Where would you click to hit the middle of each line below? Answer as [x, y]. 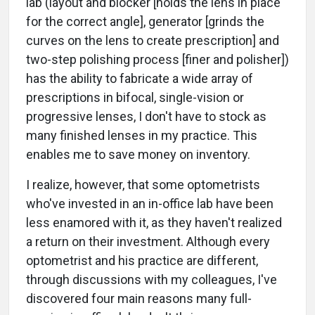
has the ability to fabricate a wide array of [140, 79]
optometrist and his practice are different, [142, 261]
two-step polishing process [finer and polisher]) [157, 60]
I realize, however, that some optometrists [143, 185]
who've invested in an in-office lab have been [150, 204]
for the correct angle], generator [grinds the [145, 22]
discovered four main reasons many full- [139, 299]
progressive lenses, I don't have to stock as [146, 117]
